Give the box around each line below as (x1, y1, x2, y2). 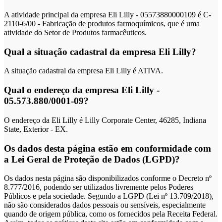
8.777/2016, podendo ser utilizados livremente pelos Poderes (4, 183, 193, 192)
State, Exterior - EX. (4, 124, 68, 133)
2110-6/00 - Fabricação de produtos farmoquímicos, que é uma (4, 19, 200, 28)
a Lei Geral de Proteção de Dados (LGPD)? (4, 154, 180, 165)
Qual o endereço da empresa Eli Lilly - (4, 85, 160, 96)
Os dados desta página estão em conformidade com (4, 143, 211, 154)
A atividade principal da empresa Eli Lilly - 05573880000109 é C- (4, 10, 211, 19)
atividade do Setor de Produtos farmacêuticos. (4, 28, 147, 37)
